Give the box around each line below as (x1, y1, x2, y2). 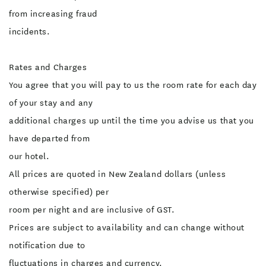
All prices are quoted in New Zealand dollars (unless (9, 168, 226, 180)
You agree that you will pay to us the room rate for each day (9, 79, 257, 91)
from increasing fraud (9, 8, 97, 20)
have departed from (9, 132, 90, 144)
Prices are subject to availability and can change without (9, 221, 245, 233)
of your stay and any (9, 97, 93, 109)
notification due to (9, 239, 85, 251)
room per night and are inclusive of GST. (9, 204, 175, 216)
